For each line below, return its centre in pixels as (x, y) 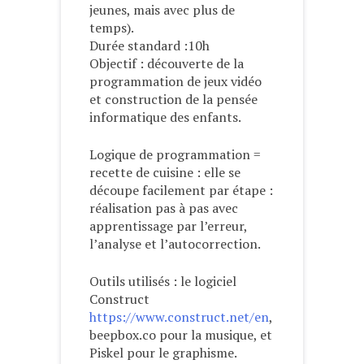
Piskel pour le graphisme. (163, 353)
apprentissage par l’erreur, (168, 226)
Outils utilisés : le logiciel (163, 282)
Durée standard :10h (149, 46)
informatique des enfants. (165, 117)
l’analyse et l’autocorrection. (175, 244)
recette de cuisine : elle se (165, 173)
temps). (112, 28)
